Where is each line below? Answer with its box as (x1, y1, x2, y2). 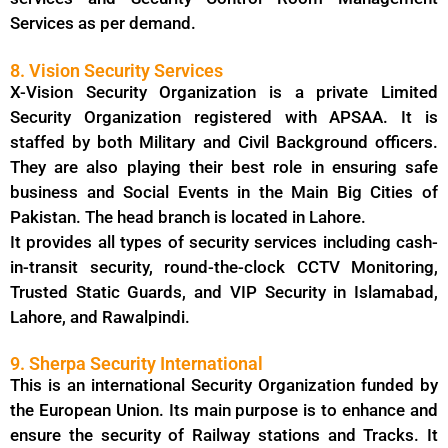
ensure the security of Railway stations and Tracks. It (10, 425, 438, 446)
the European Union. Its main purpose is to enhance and (10, 400, 438, 421)
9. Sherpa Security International (10, 353, 263, 375)
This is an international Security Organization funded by (10, 375, 438, 396)
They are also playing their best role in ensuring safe (10, 156, 438, 177)
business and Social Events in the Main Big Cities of (10, 181, 438, 202)
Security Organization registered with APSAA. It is (10, 106, 438, 127)
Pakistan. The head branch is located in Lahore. (10, 206, 366, 227)
